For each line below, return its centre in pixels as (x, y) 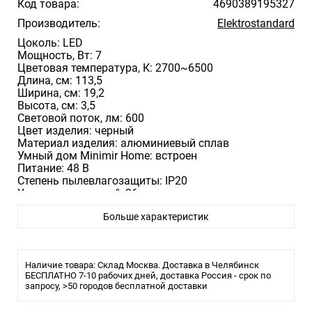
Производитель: (59, 23)
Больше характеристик (156, 217)
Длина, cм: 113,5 (60, 80)
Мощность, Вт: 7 (60, 55)
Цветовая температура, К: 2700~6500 (115, 68)
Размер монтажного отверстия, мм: (111, 206)
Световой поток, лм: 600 (81, 118)
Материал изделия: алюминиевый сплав (123, 143)
